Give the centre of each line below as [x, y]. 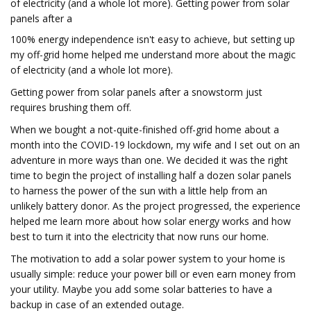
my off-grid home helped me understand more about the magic [153, 54]
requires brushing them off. [71, 107]
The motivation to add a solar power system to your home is [148, 259]
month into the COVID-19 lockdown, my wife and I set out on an [155, 145]
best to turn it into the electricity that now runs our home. [140, 236]
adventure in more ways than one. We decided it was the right [149, 160]
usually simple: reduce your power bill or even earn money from [153, 274]
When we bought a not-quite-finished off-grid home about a [145, 129]
